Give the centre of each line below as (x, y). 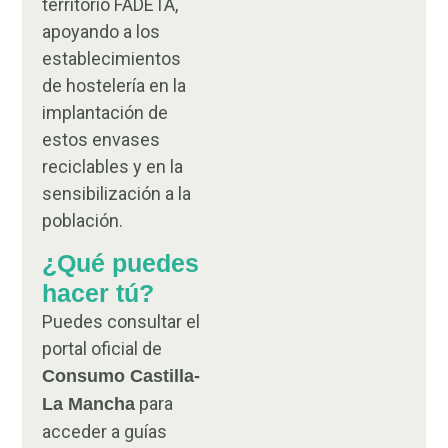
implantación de (105, 113)
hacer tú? (98, 293)
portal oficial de (102, 349)
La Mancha (89, 404)
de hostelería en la (114, 86)
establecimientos (112, 59)
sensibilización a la (117, 194)
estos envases (101, 140)
